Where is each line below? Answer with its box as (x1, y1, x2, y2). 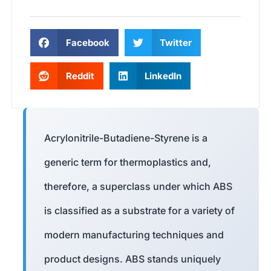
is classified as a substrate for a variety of (44, 204, 235, 217)
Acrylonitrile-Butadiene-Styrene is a (44, 132, 207, 145)
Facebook (65, 37, 109, 49)
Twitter (160, 37, 192, 49)
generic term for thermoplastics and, (44, 156, 211, 169)
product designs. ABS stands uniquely (44, 253, 221, 266)
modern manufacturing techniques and (44, 229, 224, 241)
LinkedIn (145, 70, 181, 82)
